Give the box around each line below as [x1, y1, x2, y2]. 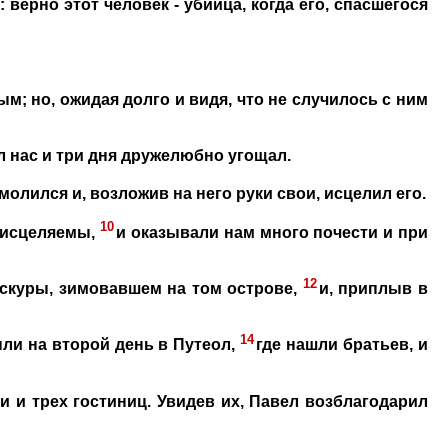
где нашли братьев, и [256, 336, 429, 354]
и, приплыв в [318, 280, 428, 298]
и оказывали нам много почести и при [116, 223, 429, 241]
